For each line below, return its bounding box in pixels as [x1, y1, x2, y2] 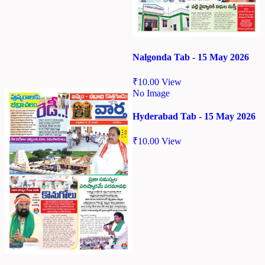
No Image [132, 88, 170, 98]
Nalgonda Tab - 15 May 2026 [132, 51, 249, 62]
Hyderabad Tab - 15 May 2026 [132, 111, 256, 122]
